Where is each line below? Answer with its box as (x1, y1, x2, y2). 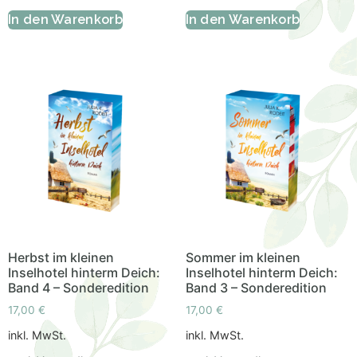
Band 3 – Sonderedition (185, 279, 327, 296)
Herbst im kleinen (8, 249, 114, 265)
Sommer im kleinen (185, 249, 300, 265)
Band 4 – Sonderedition (8, 279, 149, 296)
